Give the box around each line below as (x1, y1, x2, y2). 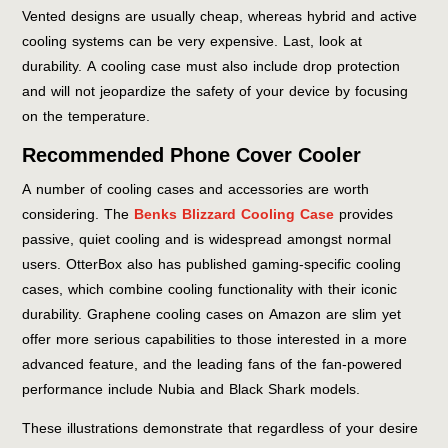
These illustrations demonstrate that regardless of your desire (22, 414, 419, 442)
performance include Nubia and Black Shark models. (22, 375, 366, 403)
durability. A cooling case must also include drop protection (22, 52, 401, 80)
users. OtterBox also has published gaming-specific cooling (22, 250, 402, 278)
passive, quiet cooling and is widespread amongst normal (22, 225, 392, 253)
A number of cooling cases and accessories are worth (22, 175, 370, 203)
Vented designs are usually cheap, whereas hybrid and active (22, 2, 418, 30)
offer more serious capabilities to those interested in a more (22, 325, 408, 353)
